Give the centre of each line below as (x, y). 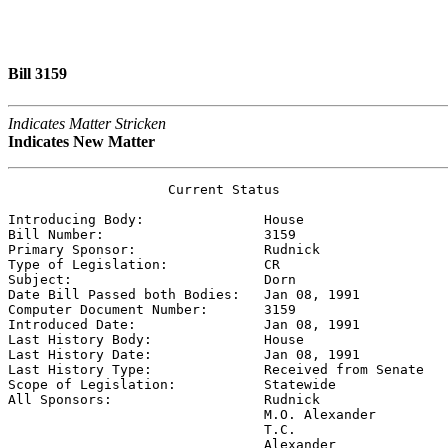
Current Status (144, 189)
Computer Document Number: (136, 309)
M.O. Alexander (192, 414)
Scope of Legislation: (136, 384)
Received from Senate (344, 369)
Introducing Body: (136, 219)
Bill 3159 (37, 74)
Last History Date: (136, 354)
